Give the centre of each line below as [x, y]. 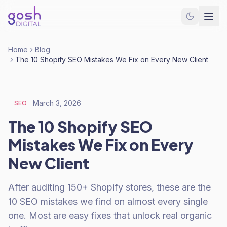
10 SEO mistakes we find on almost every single [108, 201]
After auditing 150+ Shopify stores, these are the [109, 187]
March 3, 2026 [57, 103]
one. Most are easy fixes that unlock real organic [110, 216]
